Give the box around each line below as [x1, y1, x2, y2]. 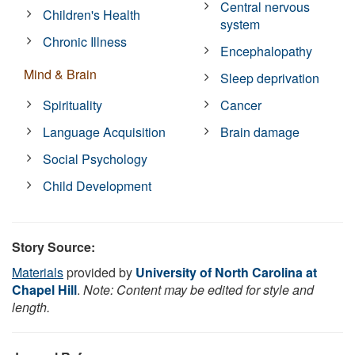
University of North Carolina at [136, 262, 317, 281]
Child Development [43, 176, 152, 195]
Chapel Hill [12, 280, 77, 299]
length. [12, 297, 50, 316]
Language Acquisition [43, 122, 166, 141]
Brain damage [220, 122, 300, 141]
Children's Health [43, 5, 141, 24]
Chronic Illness [43, 32, 128, 51]
